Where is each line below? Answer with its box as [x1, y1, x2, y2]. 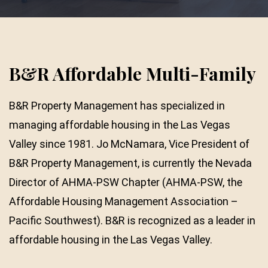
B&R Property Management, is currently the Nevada [9, 157, 252, 169]
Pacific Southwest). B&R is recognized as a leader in [9, 214, 255, 227]
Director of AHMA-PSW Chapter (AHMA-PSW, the [9, 176, 242, 188]
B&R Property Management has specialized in [9, 99, 225, 112]
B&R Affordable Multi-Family [9, 62, 256, 86]
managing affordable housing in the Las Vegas [9, 118, 230, 131]
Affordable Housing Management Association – [9, 195, 238, 208]
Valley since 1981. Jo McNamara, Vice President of [9, 138, 249, 150]
